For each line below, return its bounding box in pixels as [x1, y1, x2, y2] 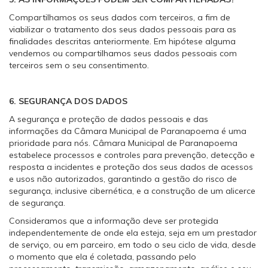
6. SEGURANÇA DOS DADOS [9, 96, 127, 106]
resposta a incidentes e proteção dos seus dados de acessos [9, 162, 253, 172]
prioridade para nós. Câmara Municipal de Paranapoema [9, 138, 237, 148]
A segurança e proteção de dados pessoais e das [9, 114, 208, 124]
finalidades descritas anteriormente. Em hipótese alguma [9, 36, 236, 47]
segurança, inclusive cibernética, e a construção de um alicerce [9, 185, 255, 196]
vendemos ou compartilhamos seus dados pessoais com [9, 48, 237, 59]
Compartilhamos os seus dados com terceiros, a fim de [9, 12, 233, 23]
